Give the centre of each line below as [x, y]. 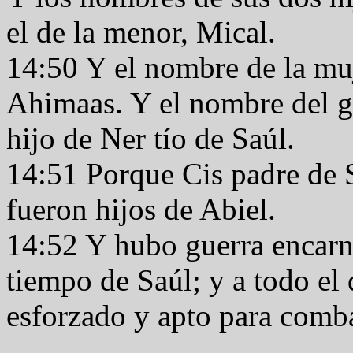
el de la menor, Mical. [145, 32]
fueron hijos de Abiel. [145, 209]
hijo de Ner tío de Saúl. [154, 138]
